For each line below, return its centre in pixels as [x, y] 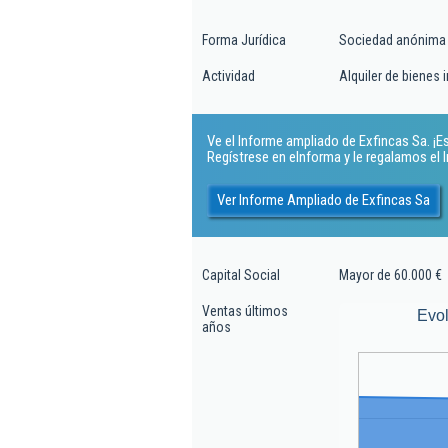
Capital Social [241, 275]
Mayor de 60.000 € [390, 275]
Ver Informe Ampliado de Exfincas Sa [323, 199]
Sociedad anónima [392, 40]
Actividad [228, 76]
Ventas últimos [245, 311]
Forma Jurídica [244, 40]
